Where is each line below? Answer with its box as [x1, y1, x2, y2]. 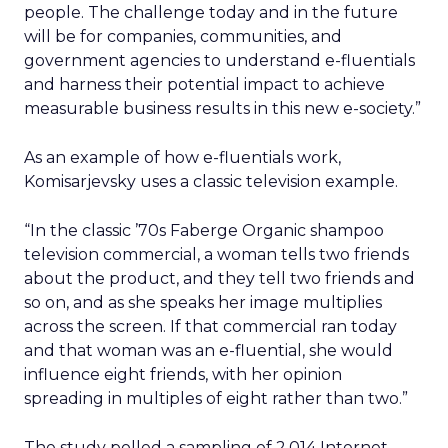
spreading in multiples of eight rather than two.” [24, 389, 408, 408]
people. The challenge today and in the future [24, 3, 398, 22]
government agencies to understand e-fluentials [24, 51, 415, 70]
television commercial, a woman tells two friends [24, 245, 409, 264]
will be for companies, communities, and [24, 27, 342, 46]
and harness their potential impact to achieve [24, 75, 385, 94]
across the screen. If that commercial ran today [24, 317, 397, 336]
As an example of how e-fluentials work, [24, 148, 341, 167]
